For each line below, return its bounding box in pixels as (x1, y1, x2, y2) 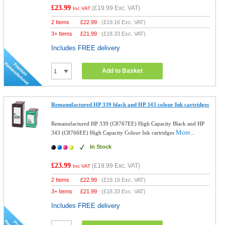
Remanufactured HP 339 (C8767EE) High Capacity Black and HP (51, 121, 205, 127)
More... (176, 129, 195, 136)
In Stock (90, 144, 112, 150)
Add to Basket (102, 67, 143, 74)
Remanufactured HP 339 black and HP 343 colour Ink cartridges (51, 101, 209, 107)
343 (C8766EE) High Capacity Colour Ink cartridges (51, 130, 176, 136)
